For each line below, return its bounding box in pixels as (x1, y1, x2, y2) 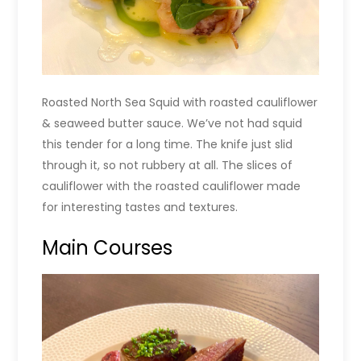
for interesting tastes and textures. (42, 199, 239, 216)
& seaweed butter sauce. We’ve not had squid (42, 115, 303, 132)
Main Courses (42, 234, 173, 262)
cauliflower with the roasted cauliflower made (42, 178, 301, 195)
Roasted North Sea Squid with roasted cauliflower (42, 94, 318, 111)
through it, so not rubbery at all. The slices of (42, 157, 293, 174)
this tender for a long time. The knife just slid (42, 136, 293, 153)
